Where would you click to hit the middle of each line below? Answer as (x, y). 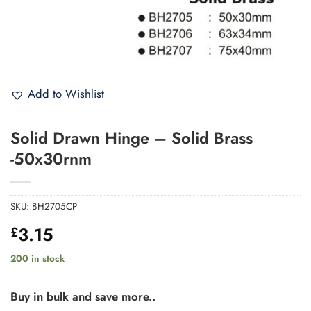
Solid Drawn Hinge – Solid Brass (132, 138)
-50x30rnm (51, 159)
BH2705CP (54, 206)
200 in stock (37, 259)
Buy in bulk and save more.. (83, 297)
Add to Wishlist (66, 94)
